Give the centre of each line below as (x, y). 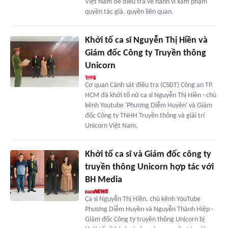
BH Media (103, 180)
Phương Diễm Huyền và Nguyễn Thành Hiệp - (149, 209)
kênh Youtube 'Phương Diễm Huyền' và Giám (148, 105)
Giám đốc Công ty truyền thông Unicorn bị (145, 219)
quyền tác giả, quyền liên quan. (129, 12)
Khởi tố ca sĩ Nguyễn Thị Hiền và (146, 40)
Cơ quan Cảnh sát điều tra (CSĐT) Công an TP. (149, 85)
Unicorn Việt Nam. (111, 126)
